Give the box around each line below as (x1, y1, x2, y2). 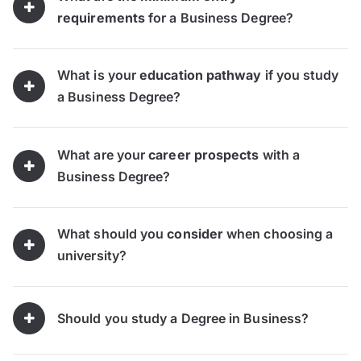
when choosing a (223, 225, 334, 242)
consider (167, 225, 224, 242)
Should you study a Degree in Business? (57, 309, 309, 326)
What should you (57, 225, 168, 242)
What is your (57, 67, 140, 84)
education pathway (139, 67, 262, 84)
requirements (57, 10, 146, 27)
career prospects (148, 146, 259, 163)
